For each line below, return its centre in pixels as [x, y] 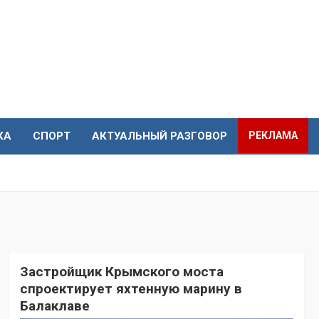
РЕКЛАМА [273, 136]
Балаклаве [54, 306]
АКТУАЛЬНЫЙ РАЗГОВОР [159, 136]
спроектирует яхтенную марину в [131, 289]
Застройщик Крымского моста [121, 272]
